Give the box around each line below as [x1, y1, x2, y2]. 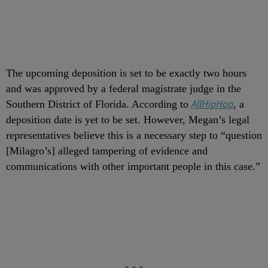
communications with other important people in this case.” [6, 160, 260, 173]
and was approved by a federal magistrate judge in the [6, 83, 241, 95]
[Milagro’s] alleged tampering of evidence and [6, 145, 208, 157]
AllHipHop [191, 98, 233, 111]
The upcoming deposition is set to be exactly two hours [6, 67, 246, 80]
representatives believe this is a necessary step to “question [6, 129, 262, 142]
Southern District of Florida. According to [6, 98, 191, 111]
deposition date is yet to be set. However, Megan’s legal [6, 114, 249, 126]
